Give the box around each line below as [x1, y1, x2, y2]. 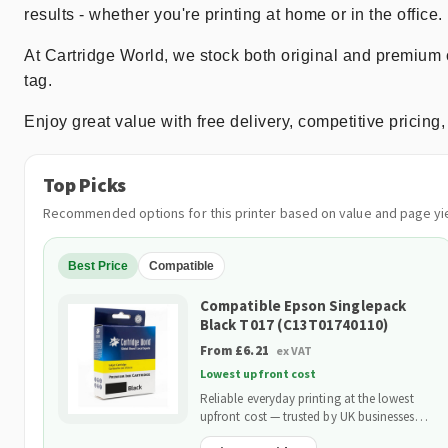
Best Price [68, 259, 128, 273]
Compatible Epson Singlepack [200, 296, 407, 315]
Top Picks [43, 172, 127, 197]
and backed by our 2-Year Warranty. [200, 426, 394, 443]
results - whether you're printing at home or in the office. [24, 6, 443, 23]
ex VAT [275, 343, 313, 358]
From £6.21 [200, 342, 272, 359]
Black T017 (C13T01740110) [200, 315, 388, 334]
